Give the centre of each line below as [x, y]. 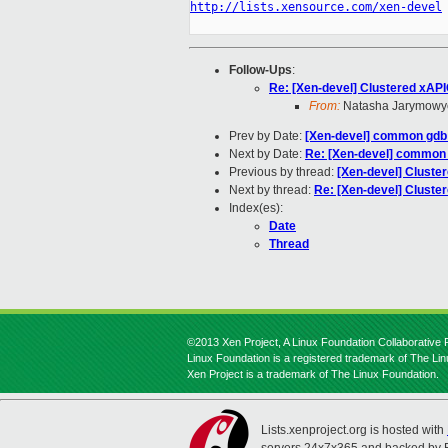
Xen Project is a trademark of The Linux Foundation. [313, 374]
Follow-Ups [260, 70]
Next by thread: [271, 190]
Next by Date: [267, 154]
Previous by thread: [283, 172]
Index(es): [256, 208]
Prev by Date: [267, 136]
